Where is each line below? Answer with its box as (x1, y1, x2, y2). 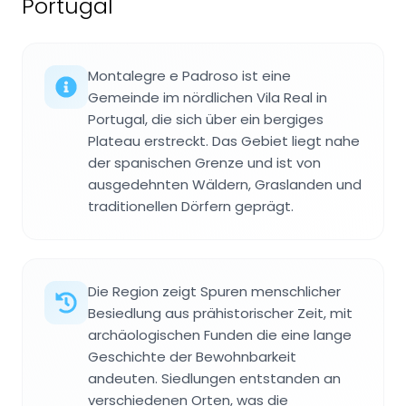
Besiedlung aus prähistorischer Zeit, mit (88, 304, 353, 324)
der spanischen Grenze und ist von (88, 153, 321, 173)
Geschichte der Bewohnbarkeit (88, 347, 296, 367)
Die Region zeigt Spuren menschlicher (88, 282, 341, 302)
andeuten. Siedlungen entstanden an (88, 369, 341, 389)
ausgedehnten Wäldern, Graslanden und (88, 175, 362, 195)
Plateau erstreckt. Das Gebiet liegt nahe (88, 131, 360, 151)
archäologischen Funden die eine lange (88, 325, 352, 345)
